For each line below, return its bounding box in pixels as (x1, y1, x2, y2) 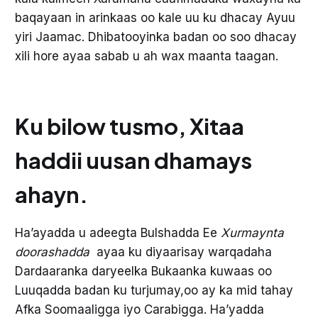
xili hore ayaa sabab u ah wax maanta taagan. (14, 48, 278, 63)
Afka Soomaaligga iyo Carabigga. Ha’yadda (14, 302, 264, 317)
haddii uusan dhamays (14, 146, 252, 174)
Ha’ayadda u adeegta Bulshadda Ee (14, 225, 221, 240)
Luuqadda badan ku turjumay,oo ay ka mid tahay (14, 283, 293, 297)
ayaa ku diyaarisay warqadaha (92, 244, 272, 259)
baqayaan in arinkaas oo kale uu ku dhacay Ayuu (14, 10, 295, 25)
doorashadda (14, 244, 93, 259)
